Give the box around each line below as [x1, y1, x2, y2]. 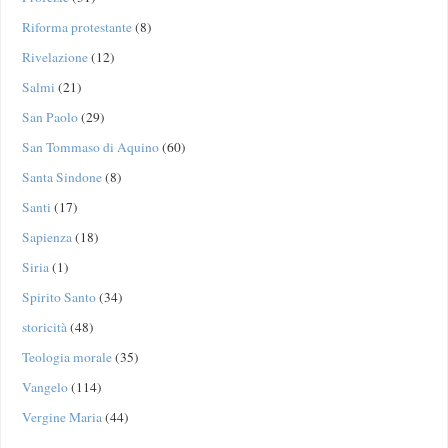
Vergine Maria [21, 408, 102, 427]
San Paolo [21, 108, 78, 127]
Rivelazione [21, 48, 88, 67]
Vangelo [21, 378, 68, 397]
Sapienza [21, 228, 72, 247]
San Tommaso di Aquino [21, 138, 159, 157]
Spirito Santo [21, 288, 96, 307]
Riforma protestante [21, 18, 132, 37]
